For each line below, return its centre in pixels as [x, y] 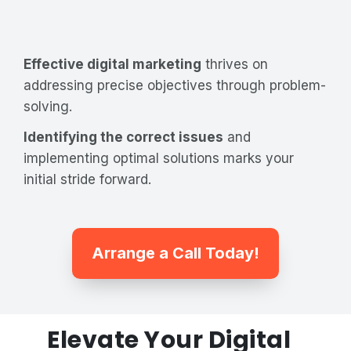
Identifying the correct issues [123, 138]
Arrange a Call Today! [175, 253]
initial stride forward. [87, 180]
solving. [48, 106]
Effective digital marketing [112, 64]
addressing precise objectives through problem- [175, 85]
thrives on [235, 64]
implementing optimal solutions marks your [159, 159]
